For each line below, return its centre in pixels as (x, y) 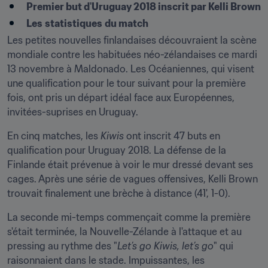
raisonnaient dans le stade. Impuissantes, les (106, 260)
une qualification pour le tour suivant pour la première (127, 83)
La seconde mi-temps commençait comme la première (129, 217)
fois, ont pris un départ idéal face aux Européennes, (121, 98)
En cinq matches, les (54, 136)
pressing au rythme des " (62, 246)
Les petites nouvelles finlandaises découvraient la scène (132, 40)
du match (127, 23)
